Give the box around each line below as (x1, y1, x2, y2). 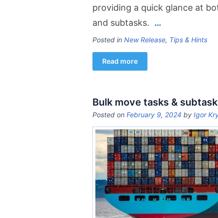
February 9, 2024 (127, 110, 182, 119)
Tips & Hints (169, 36, 207, 44)
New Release (124, 36, 165, 44)
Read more (102, 57, 138, 65)
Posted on (92, 110, 127, 119)
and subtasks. (92, 18, 152, 28)
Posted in (92, 36, 124, 44)
